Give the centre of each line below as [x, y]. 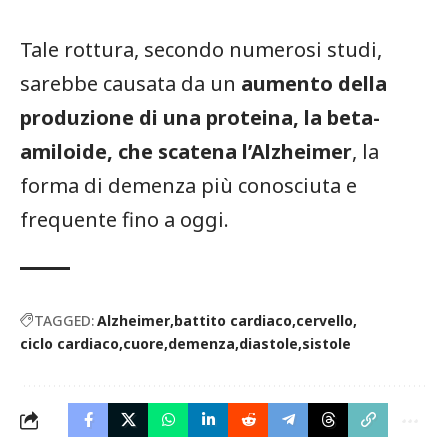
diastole [268, 343]
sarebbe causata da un [128, 83]
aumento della [311, 83]
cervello [324, 320]
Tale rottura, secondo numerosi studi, [201, 49]
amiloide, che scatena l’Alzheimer [186, 151]
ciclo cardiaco [69, 343]
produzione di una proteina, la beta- [200, 117]
